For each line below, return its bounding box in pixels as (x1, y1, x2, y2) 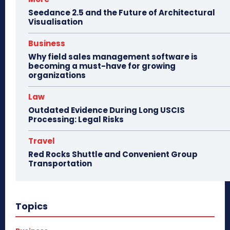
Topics (15, 200, 48, 213)
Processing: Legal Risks (28, 114, 124, 125)
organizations (28, 70, 86, 81)
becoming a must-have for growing (28, 61, 176, 72)
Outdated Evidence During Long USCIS (28, 105, 185, 116)
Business (28, 38, 65, 49)
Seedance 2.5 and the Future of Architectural (28, 7, 215, 18)
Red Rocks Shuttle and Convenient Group (28, 149, 198, 160)
